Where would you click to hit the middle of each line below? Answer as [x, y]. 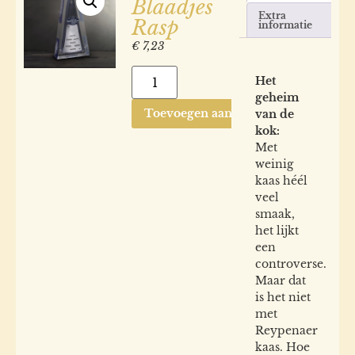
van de [275, 115]
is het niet [283, 298]
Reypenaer [286, 331]
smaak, [275, 214]
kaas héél [281, 181]
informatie [286, 25]
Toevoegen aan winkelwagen [228, 114]
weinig [274, 164]
